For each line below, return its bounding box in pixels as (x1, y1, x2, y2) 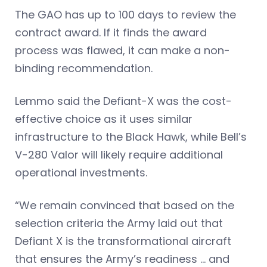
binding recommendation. (15, 60, 153, 76)
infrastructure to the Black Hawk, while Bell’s (15, 129, 247, 144)
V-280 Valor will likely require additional (15, 147, 223, 162)
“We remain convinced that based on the (15, 197, 234, 213)
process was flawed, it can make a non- (15, 42, 230, 58)
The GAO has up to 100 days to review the (15, 7, 236, 22)
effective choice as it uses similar (15, 111, 193, 126)
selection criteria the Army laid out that (15, 215, 223, 231)
